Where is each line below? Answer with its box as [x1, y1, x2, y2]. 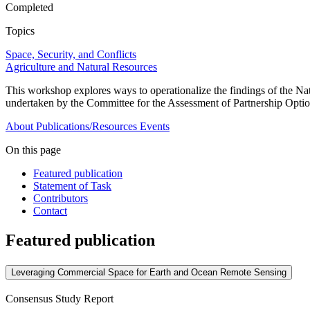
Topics [6, 25, 35, 37]
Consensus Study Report [6, 293, 113, 304]
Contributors [33, 192, 88, 205]
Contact [33, 205, 67, 217]
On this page [6, 144, 61, 156]
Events [140, 120, 170, 133]
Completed [6, 1, 53, 14]
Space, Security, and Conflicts [6, 48, 136, 61]
